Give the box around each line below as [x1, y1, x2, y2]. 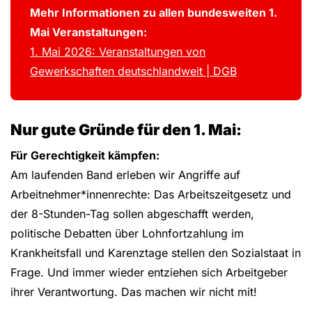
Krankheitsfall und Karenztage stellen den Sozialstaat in [10, 245, 301, 260]
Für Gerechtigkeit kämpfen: [10, 148, 162, 162]
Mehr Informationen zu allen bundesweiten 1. [30, 5, 277, 19]
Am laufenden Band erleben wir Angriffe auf [10, 167, 240, 182]
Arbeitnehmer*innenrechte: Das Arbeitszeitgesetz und [10, 187, 291, 201]
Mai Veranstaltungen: [30, 24, 147, 39]
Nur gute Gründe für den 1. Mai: [10, 120, 244, 139]
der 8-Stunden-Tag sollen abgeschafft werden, [10, 206, 254, 221]
